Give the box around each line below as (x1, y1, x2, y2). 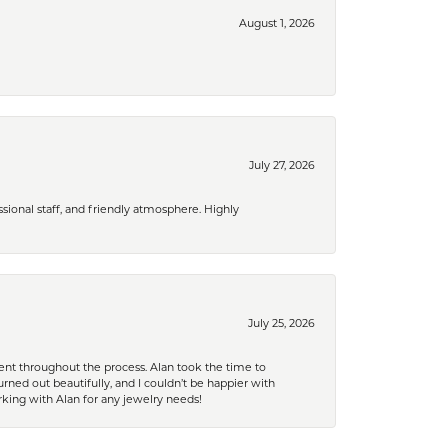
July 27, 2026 (249, 158, 315, 172)
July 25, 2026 (248, 316, 315, 330)
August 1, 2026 (239, 16, 315, 30)
